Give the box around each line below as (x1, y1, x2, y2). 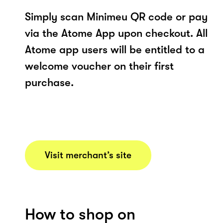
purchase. (25, 76, 74, 89)
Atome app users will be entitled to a (25, 43, 205, 56)
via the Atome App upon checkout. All (25, 26, 208, 39)
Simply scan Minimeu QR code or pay (25, 10, 208, 23)
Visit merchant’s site (45, 149, 131, 161)
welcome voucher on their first (25, 59, 174, 72)
